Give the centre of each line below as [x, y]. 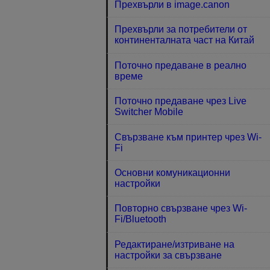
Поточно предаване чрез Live [181, 101]
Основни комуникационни [173, 172]
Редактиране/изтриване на [175, 244]
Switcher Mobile [149, 112]
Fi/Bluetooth [141, 219]
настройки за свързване [168, 255]
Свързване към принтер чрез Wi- [188, 137]
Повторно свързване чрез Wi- [181, 209]
